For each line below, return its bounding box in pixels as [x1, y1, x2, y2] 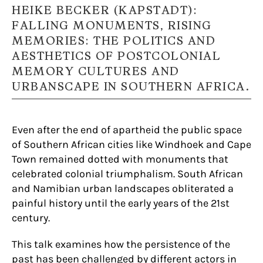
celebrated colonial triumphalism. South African [12, 168, 243, 180]
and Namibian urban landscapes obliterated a [12, 183, 234, 195]
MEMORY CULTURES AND [12, 65, 180, 79]
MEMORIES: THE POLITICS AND [12, 34, 215, 48]
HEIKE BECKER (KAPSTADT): [12, 4, 197, 18]
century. [12, 212, 50, 224]
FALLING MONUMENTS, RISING [12, 19, 212, 33]
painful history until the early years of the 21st [12, 197, 230, 210]
